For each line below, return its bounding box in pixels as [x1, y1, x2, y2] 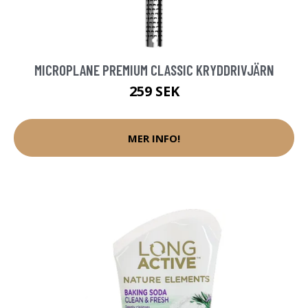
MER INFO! [128, 131, 180, 145]
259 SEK [129, 82, 179, 101]
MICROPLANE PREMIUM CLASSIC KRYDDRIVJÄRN [34, 61, 274, 79]
